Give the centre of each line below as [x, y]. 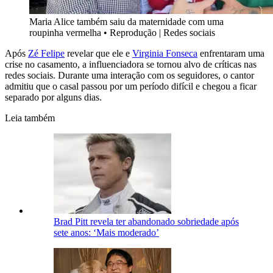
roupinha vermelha [65, 33]
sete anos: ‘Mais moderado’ [106, 233]
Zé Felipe [46, 54]
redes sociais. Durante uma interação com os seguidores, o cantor [129, 76]
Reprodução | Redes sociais [162, 33]
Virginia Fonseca [165, 54]
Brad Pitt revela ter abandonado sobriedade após [146, 222]
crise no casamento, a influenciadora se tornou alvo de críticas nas [131, 65]
